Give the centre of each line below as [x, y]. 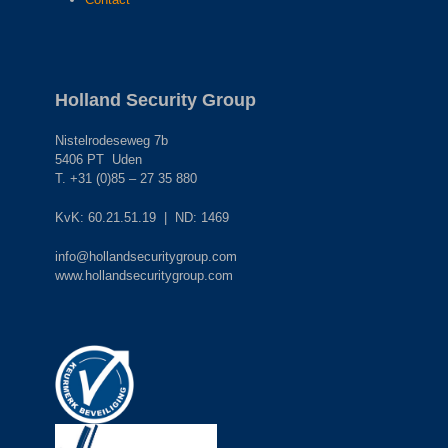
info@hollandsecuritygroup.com [145, 256]
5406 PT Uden [98, 159]
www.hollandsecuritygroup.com [143, 275]
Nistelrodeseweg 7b [111, 140]
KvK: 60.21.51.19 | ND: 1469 [141, 217]
